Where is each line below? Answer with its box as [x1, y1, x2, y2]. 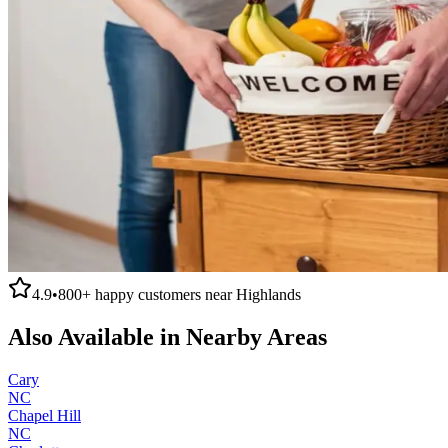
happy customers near [91, 285, 236, 303]
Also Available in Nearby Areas [8, 323, 327, 350]
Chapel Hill [8, 406, 81, 424]
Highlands [236, 285, 301, 303]
